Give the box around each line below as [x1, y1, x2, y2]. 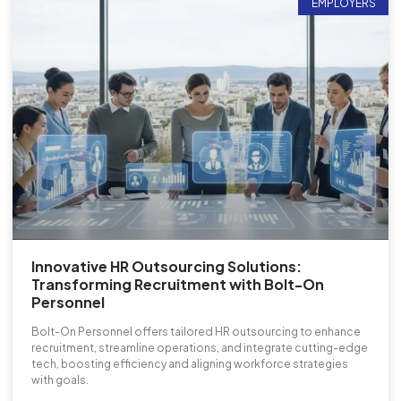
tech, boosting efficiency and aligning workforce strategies [31, 357, 348, 371]
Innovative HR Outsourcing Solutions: [31, 257, 302, 277]
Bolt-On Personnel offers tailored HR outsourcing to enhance [31, 325, 361, 339]
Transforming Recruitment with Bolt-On [31, 275, 324, 294]
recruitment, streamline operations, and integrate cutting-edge [31, 341, 368, 355]
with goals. [31, 373, 89, 388]
